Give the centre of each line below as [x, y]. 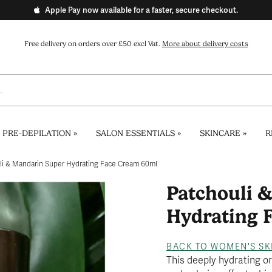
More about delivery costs [205, 44]
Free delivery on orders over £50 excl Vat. [93, 44]
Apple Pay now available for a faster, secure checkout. [141, 10]
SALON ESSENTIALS [135, 133]
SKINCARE [220, 133]
